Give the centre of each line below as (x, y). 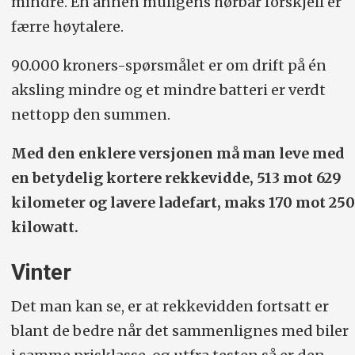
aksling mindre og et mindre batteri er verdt (168, 90)
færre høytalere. (69, 27)
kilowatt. (46, 227)
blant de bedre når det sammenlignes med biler (179, 330)
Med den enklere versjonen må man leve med (177, 154)
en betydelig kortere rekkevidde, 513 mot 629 (176, 178)
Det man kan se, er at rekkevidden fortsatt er (170, 306)
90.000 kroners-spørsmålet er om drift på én (168, 66)
